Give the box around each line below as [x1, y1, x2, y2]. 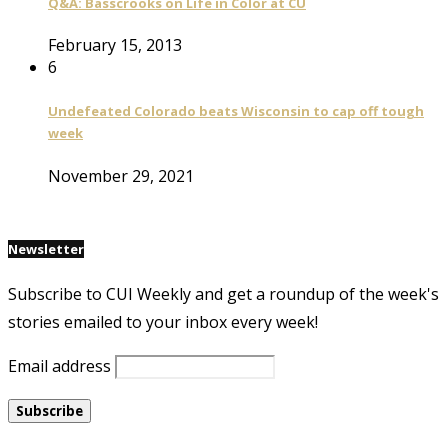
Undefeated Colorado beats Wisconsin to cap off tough [48, 102, 424, 121]
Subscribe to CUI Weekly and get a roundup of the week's [8, 282, 439, 305]
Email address [8, 354, 111, 377]
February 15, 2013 [48, 34, 182, 57]
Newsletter [8, 239, 84, 258]
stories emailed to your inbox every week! [8, 310, 318, 333]
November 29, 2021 [48, 164, 194, 187]
